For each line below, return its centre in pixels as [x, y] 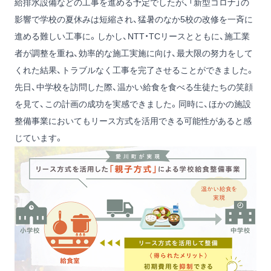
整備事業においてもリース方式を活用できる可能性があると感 [133, 121]
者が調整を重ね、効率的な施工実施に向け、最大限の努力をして [134, 53]
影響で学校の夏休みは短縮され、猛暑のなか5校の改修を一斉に [134, 19]
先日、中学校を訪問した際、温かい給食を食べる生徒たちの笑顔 [134, 87]
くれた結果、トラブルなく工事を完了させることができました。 [135, 70]
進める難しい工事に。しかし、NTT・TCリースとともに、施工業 [132, 36]
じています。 [39, 138]
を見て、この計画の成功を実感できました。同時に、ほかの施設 [133, 104]
